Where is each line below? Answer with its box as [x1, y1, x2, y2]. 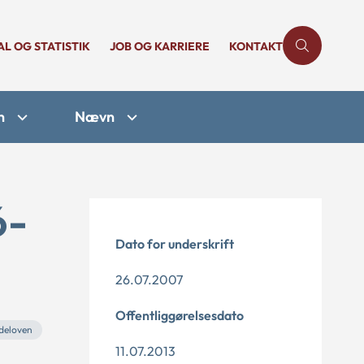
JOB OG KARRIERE [110, 39, 210, 54]
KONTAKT [229, 39, 283, 54]
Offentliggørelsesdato [115, 307, 244, 323]
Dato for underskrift [115, 236, 234, 252]
